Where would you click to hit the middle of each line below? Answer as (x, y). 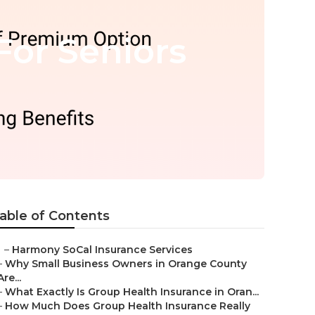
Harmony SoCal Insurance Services (102, 250)
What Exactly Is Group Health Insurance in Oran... (132, 292)
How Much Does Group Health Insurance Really (128, 306)
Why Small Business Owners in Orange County (126, 264)
